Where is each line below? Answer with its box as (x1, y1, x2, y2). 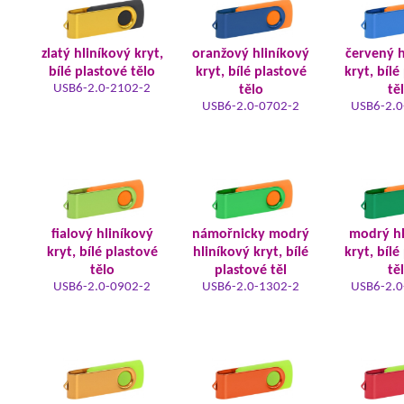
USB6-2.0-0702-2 (202, 100, 299, 114)
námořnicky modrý (192, 227, 309, 242)
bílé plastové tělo (49, 65, 155, 79)
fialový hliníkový (50, 227, 153, 242)
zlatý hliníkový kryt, (41, 47, 163, 61)
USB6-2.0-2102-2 (53, 82, 151, 96)
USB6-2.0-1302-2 (202, 280, 299, 294)
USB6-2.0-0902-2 (53, 280, 151, 294)
